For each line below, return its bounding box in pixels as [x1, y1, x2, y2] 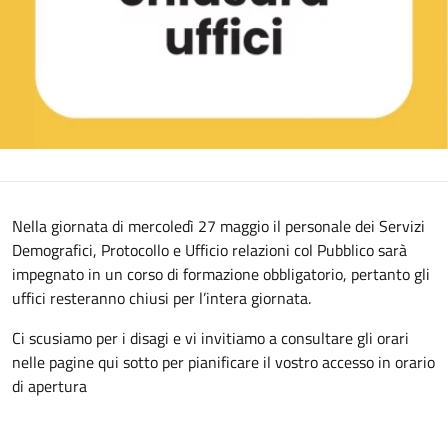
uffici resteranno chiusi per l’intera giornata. [12, 285, 311, 310]
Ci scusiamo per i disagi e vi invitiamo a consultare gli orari [12, 325, 409, 350]
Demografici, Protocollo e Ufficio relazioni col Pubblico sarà [12, 237, 407, 262]
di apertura [12, 373, 87, 398]
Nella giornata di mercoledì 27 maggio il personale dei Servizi [12, 213, 425, 238]
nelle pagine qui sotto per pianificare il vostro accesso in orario [12, 349, 435, 374]
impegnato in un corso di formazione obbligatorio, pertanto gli [12, 261, 430, 286]
